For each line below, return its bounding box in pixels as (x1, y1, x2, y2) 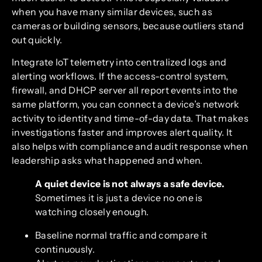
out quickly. (12, 33, 63, 46)
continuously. (35, 243, 95, 255)
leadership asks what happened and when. (12, 154, 203, 166)
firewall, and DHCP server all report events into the (12, 84, 238, 96)
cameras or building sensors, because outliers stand (12, 19, 244, 32)
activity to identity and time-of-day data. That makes (12, 112, 249, 124)
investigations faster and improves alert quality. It (12, 126, 233, 138)
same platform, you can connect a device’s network (12, 98, 240, 110)
